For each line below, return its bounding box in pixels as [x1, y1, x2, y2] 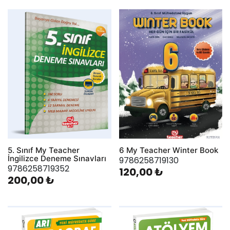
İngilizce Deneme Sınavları [8, 153, 106, 163]
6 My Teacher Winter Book [119, 145, 218, 155]
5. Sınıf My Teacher [8, 145, 80, 155]
